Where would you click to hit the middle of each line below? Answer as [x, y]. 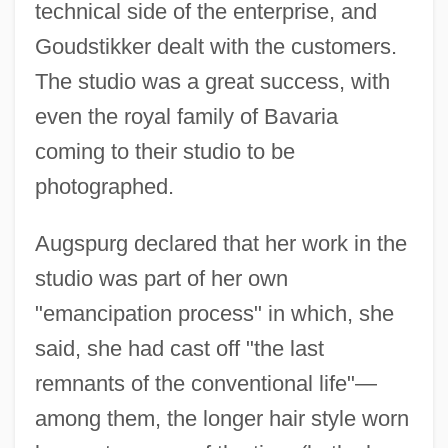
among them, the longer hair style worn [221, 418]
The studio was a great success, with [212, 81]
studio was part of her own [161, 278]
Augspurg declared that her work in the [220, 243]
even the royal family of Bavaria [186, 116]
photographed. [104, 186]
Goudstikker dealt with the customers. [215, 46]
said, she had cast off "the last [179, 348]
